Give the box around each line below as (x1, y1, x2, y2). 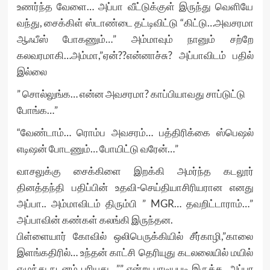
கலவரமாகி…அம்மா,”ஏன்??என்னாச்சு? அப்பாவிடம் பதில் (16, 49, 254, 61)
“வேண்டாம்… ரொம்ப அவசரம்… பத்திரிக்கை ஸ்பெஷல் (16, 126, 254, 139)
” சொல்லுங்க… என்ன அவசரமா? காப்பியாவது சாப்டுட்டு (16, 87, 245, 100)
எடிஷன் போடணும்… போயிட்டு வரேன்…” (16, 142, 178, 155)
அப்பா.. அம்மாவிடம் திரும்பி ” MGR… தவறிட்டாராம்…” (16, 197, 254, 210)
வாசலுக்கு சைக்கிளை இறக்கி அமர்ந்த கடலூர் (16, 165, 254, 177)
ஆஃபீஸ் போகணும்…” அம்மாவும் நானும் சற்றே (16, 33, 254, 45)
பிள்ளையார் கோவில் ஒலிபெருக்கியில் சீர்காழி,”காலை (16, 230, 254, 242)
